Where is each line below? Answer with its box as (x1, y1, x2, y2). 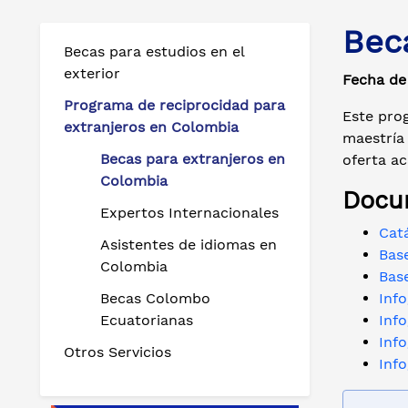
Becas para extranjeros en (100, 150, 285, 168)
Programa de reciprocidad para (64, 97, 285, 114)
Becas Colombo (100, 290, 210, 307)
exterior (64, 65, 120, 82)
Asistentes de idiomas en (100, 236, 277, 253)
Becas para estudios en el (64, 43, 244, 60)
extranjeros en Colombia (64, 118, 239, 136)
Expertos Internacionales (100, 204, 279, 221)
